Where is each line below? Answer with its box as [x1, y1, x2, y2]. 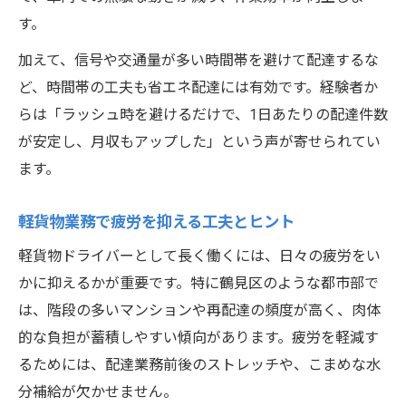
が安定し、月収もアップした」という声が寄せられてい [18, 133, 381, 151]
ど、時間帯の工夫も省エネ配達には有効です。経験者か [18, 79, 378, 97]
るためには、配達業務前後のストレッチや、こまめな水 [18, 356, 381, 374]
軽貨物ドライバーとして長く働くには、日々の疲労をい [18, 247, 381, 266]
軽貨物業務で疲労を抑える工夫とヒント [18, 213, 295, 232]
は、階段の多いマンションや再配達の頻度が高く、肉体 [18, 302, 381, 320]
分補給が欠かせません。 [18, 383, 178, 401]
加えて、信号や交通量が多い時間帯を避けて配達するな [18, 52, 379, 70]
